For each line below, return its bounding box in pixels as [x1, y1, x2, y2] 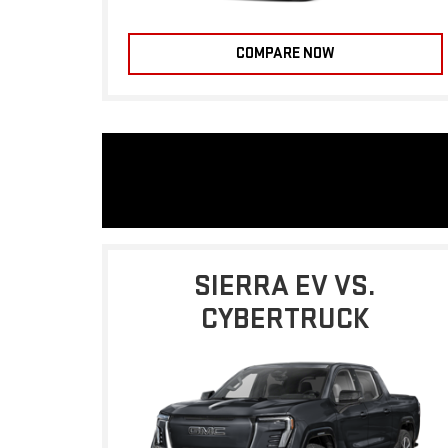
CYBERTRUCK [201, 300, 370, 337]
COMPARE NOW [235, 43, 335, 63]
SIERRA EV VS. [194, 267, 377, 304]
